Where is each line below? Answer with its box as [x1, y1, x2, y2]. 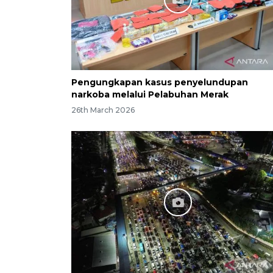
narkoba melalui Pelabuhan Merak [71, 88, 229, 100]
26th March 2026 [71, 105, 135, 115]
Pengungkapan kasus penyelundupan [71, 76, 248, 88]
